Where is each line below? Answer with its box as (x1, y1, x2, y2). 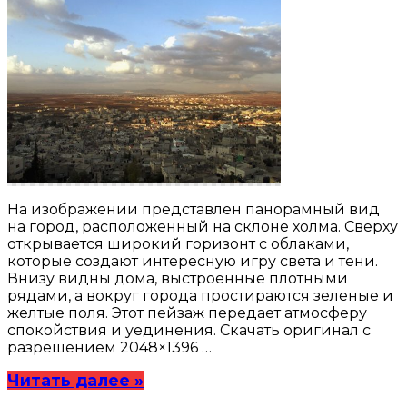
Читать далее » (7, 370, 144, 390)
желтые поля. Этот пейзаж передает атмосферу (7, 303, 367, 322)
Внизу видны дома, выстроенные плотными (7, 269, 348, 287)
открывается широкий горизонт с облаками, (7, 234, 349, 253)
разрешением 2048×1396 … (7, 338, 212, 356)
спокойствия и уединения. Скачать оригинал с (7, 321, 371, 339)
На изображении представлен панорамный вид (7, 200, 380, 218)
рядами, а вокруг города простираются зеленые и (7, 286, 393, 304)
